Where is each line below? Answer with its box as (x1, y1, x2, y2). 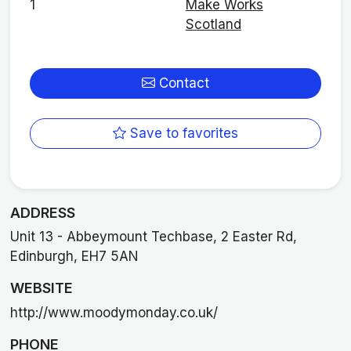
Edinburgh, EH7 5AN (9, 248, 139, 265)
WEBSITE (9, 280, 73, 297)
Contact (155, 74, 209, 91)
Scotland (185, 16, 241, 33)
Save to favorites (126, 125, 238, 142)
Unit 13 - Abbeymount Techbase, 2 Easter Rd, (9, 229, 297, 245)
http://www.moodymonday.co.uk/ (9, 304, 218, 320)
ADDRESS (9, 204, 75, 221)
